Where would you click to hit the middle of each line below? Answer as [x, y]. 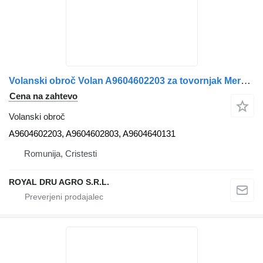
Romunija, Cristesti [60, 154]
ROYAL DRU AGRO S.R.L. [59, 182]
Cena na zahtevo [43, 96]
